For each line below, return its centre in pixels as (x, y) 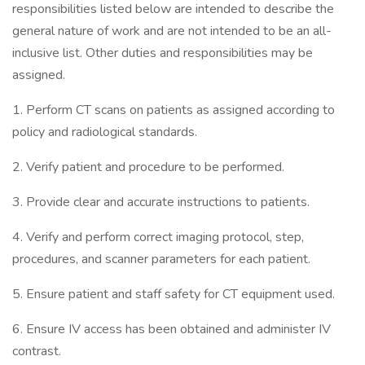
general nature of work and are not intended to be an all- (172, 31)
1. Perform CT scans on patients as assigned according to (174, 110)
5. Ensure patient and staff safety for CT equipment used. (175, 294)
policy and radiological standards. (105, 132)
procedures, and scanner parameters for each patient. (163, 259)
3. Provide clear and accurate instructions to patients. (161, 202)
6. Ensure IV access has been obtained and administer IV (172, 329)
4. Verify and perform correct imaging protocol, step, (158, 237)
